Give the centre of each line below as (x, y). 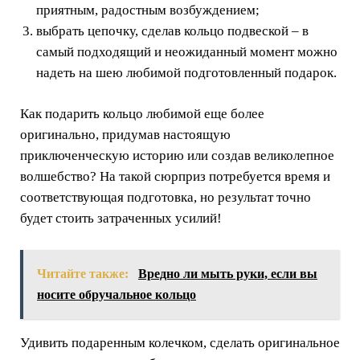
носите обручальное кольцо (117, 294)
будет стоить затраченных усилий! (121, 219)
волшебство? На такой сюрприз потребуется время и (175, 177)
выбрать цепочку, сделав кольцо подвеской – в (172, 31)
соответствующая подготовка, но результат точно (166, 198)
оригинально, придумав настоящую (125, 135)
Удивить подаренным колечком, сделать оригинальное (180, 342)
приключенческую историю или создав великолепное (177, 156)
